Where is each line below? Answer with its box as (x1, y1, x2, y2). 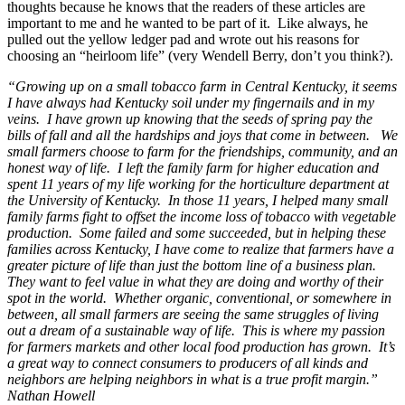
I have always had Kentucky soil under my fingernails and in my (7, 94, 374, 110)
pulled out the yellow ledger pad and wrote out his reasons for (7, 31, 359, 47)
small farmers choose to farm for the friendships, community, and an (7, 143, 398, 159)
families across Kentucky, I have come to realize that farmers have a (7, 240, 394, 257)
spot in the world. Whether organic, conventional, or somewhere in (7, 289, 391, 306)
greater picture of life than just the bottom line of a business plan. (7, 257, 376, 273)
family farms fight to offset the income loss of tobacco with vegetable (7, 208, 396, 224)
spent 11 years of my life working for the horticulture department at (7, 175, 389, 192)
